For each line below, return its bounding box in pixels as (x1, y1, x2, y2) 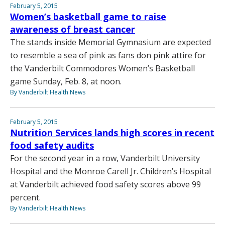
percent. (10, 192, 41, 203)
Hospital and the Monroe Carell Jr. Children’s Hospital (10, 166, 211, 177)
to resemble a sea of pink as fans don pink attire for (10, 50, 206, 61)
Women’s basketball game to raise (10, 11, 166, 23)
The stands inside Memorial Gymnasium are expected (10, 37, 211, 48)
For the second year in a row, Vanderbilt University (10, 153, 200, 164)
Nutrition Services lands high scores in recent (10, 127, 214, 139)
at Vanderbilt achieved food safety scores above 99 (10, 179, 201, 190)
